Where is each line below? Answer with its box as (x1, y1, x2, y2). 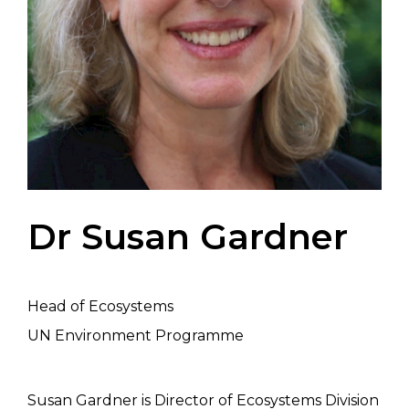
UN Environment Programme (27, 327, 244, 345)
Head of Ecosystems (27, 298, 173, 316)
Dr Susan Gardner (27, 215, 348, 258)
